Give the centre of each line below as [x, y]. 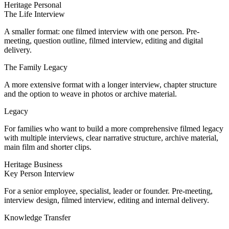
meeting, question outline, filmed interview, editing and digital [104, 40]
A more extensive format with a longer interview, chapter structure [110, 84]
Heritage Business [33, 164]
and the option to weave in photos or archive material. [90, 94]
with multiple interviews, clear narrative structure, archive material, [111, 138]
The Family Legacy [36, 67]
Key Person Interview [39, 173]
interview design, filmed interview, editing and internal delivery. [107, 200]
